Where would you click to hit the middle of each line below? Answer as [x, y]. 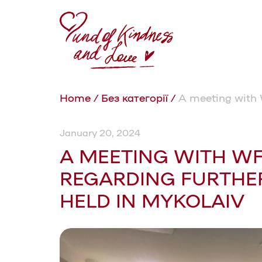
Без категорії [135, 97]
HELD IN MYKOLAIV [152, 199]
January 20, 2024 [100, 132]
